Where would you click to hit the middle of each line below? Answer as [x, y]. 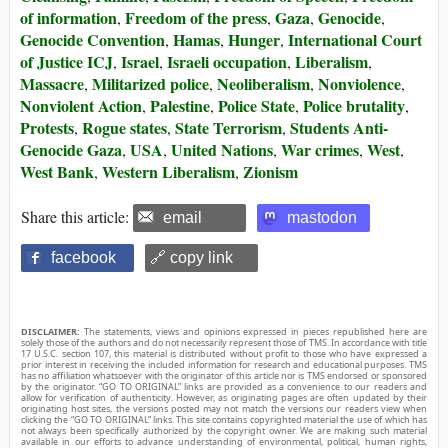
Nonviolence [359, 83]
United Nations [222, 149]
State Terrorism [228, 127]
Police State [256, 105]
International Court [355, 39]
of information [68, 17]
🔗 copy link [191, 257]
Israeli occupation [227, 61]
